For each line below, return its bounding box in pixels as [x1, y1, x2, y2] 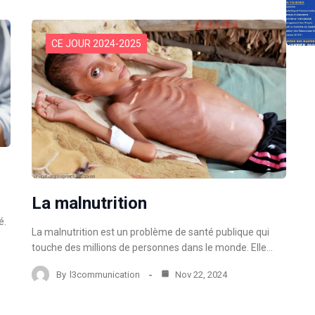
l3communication [70, 269, 141, 280]
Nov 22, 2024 [173, 269, 228, 280]
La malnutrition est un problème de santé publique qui [32, 226, 270, 238]
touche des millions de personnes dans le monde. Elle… [32, 242, 274, 254]
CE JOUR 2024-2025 [51, 38, 142, 50]
